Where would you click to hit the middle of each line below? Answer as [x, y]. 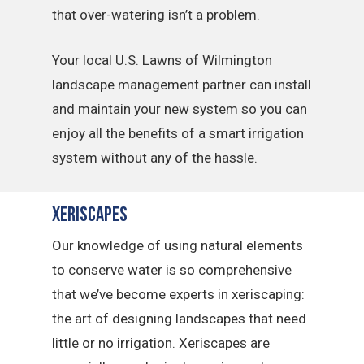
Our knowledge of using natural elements [178, 245]
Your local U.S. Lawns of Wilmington [162, 60]
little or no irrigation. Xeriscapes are [161, 343]
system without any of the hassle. [155, 157]
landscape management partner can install [182, 84]
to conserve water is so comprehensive [172, 270]
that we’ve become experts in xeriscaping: [179, 294]
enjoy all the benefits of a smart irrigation [178, 133]
